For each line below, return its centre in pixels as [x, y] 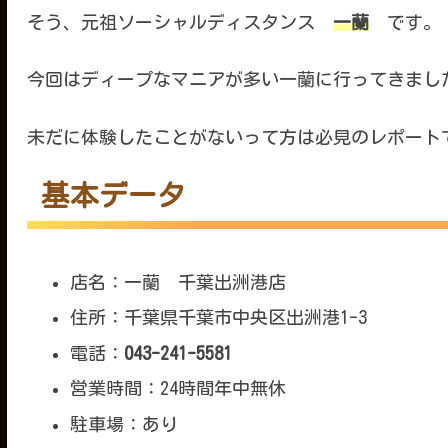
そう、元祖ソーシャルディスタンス [179, 22]
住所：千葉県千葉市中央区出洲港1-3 [219, 317]
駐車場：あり [124, 424]
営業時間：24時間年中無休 [178, 388]
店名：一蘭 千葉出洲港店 [178, 281]
